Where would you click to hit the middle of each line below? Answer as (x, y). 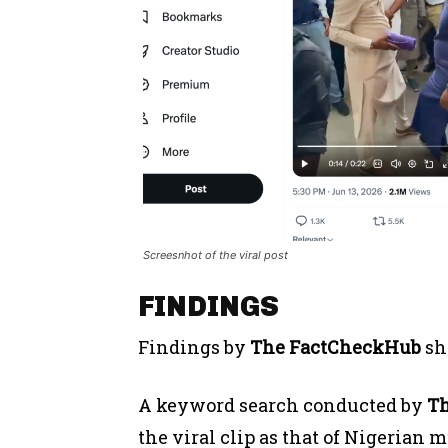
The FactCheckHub (335, 346)
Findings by (194, 346)
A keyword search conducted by (282, 404)
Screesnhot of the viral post (215, 254)
